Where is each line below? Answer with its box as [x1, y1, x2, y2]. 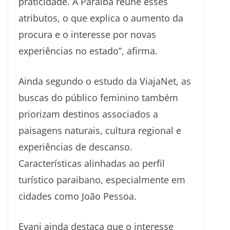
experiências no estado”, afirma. [18, 44, 158, 57]
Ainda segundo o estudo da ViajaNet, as [18, 74, 191, 87]
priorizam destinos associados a [18, 107, 158, 120]
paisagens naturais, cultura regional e [18, 124, 181, 137]
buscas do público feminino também [18, 91, 178, 104]
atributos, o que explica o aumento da [18, 11, 183, 24]
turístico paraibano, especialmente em [18, 173, 185, 186]
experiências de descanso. [18, 140, 132, 153]
